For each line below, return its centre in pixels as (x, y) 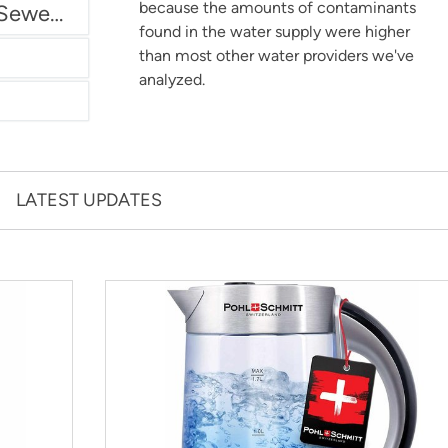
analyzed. (172, 79)
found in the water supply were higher (274, 31)
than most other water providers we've (276, 55)
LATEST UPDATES (89, 200)
